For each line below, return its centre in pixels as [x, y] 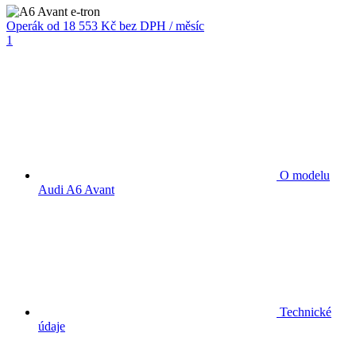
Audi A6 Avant [76, 189]
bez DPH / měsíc [162, 25]
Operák [25, 25]
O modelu [303, 175]
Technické [304, 311]
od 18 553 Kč [83, 25]
